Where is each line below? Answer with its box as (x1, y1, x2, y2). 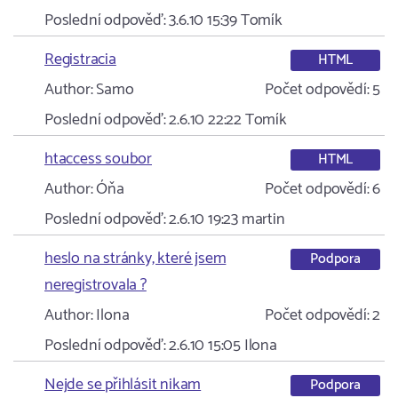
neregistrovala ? (44, 272, 147, 298)
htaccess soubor (44, 146, 152, 172)
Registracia (44, 46, 116, 73)
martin (241, 206, 285, 233)
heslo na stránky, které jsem (44, 245, 227, 272)
